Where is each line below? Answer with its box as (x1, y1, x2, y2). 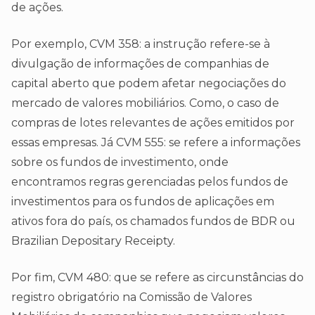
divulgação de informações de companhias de (11, 57, 269, 71)
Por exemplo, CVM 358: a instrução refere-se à (11, 37, 270, 51)
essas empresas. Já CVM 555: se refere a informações (11, 136, 300, 150)
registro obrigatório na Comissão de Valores (11, 290, 252, 304)
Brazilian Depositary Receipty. (11, 234, 175, 248)
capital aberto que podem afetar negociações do (11, 77, 286, 91)
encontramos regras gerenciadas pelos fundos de (11, 175, 288, 189)
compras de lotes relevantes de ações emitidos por (11, 116, 295, 130)
